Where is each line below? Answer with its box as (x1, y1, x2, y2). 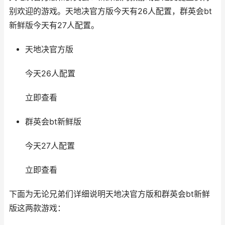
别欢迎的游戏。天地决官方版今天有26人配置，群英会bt (9, 7, 212, 16)
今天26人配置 (25, 69, 75, 78)
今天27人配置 (25, 141, 75, 151)
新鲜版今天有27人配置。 (9, 21, 99, 30)
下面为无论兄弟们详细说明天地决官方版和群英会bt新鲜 (9, 189, 210, 199)
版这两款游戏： (9, 203, 65, 213)
